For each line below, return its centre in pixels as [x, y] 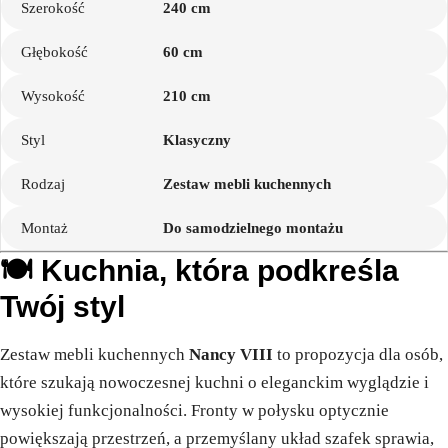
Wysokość [53, 96]
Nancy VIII [231, 355]
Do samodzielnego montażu [253, 228]
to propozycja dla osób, [358, 355]
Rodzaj [43, 184]
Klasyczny [197, 140]
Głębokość [54, 52]
